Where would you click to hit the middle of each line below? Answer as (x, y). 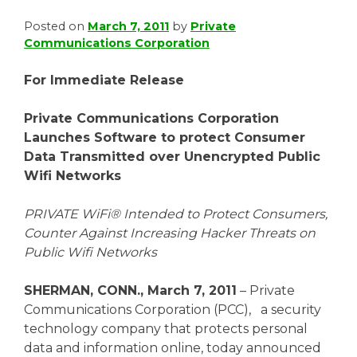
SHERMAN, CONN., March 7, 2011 (130, 290)
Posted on (56, 26)
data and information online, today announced (173, 347)
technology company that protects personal (166, 328)
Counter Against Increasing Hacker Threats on (170, 233)
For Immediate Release (104, 80)
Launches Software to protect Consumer (165, 137)
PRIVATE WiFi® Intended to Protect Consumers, (176, 214)
